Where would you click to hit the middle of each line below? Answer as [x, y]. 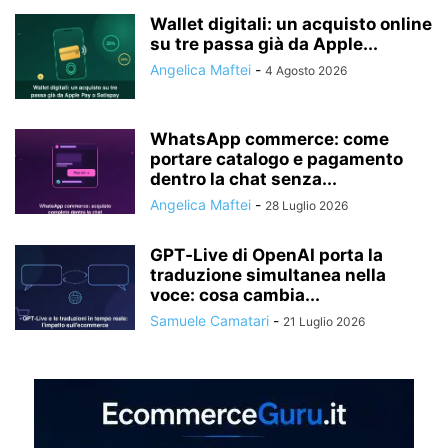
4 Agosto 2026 [306, 70]
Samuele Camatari [209, 320]
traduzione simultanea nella [268, 274]
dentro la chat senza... [243, 178]
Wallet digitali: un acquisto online [291, 23]
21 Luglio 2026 [324, 321]
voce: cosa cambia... [235, 294]
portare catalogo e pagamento [276, 158]
